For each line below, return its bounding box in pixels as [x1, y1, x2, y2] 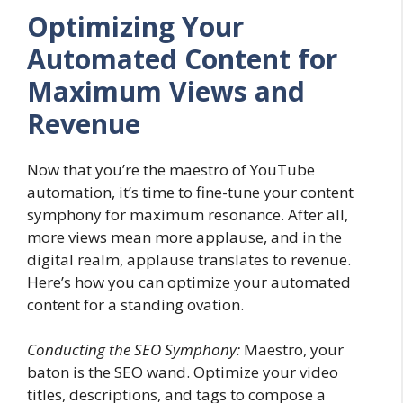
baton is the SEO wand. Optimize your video [27, 362, 338, 382]
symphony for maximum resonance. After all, [27, 203, 348, 225]
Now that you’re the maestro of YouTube [27, 158, 315, 180]
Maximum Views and [27, 72, 305, 110]
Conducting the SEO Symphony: [27, 339, 240, 360]
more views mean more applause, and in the [27, 226, 342, 247]
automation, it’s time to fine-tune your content [27, 181, 354, 202]
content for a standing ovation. [27, 293, 244, 315]
